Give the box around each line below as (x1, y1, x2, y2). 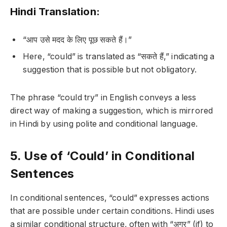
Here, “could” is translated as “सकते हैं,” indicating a (23, 52, 215, 62)
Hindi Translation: (10, 5, 100, 18)
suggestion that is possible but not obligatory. (23, 65, 197, 75)
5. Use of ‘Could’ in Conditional (10, 148, 195, 164)
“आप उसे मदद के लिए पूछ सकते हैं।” (23, 35, 132, 45)
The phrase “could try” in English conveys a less (10, 92, 197, 102)
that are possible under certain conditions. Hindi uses (10, 206, 215, 216)
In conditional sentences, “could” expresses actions (10, 193, 210, 203)
